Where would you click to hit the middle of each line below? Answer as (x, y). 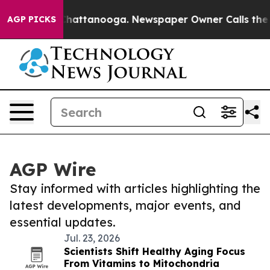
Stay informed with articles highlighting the (135, 188)
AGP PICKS (32, 19)
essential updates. (63, 222)
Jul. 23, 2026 (92, 238)
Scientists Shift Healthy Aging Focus (155, 251)
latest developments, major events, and (125, 205)
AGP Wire (53, 169)
